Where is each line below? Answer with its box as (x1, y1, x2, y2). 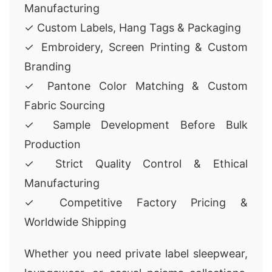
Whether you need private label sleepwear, (24, 247, 248, 260)
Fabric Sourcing (24, 99, 105, 112)
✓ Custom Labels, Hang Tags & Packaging (24, 21, 241, 34)
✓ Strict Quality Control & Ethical (24, 157, 248, 170)
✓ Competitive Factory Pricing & (24, 196, 248, 209)
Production (24, 138, 81, 151)
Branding (24, 60, 71, 73)
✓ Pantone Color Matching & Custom (24, 80, 248, 92)
